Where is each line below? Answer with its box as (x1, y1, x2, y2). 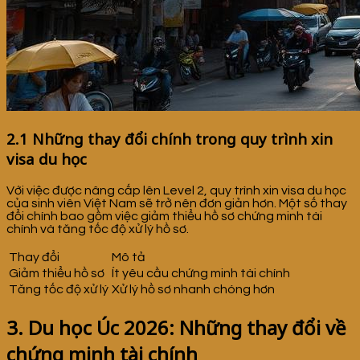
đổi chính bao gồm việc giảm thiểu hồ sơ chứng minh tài (6, 209, 322, 223)
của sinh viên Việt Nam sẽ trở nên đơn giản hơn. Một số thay (6, 196, 347, 210)
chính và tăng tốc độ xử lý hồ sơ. (6, 222, 189, 235)
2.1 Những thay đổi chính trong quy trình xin (6, 129, 333, 149)
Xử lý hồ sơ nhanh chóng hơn (112, 282, 275, 296)
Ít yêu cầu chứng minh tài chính (112, 266, 290, 280)
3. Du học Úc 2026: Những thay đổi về (6, 313, 346, 341)
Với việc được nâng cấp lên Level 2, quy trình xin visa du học (6, 183, 346, 197)
